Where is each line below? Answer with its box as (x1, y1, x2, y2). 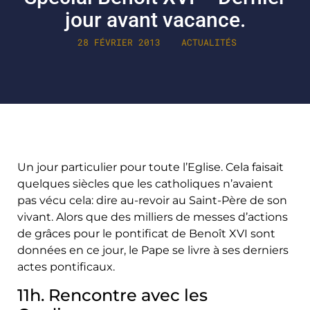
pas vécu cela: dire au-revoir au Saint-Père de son (17, 194, 287, 208)
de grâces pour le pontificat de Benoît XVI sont (17, 227, 275, 241)
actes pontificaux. (17, 260, 115, 274)
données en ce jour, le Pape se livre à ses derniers (17, 244, 289, 257)
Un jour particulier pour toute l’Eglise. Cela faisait (17, 161, 284, 174)
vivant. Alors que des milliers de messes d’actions (17, 210, 288, 224)
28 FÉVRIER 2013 (77, 37, 161, 48)
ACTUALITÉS (181, 37, 237, 48)
